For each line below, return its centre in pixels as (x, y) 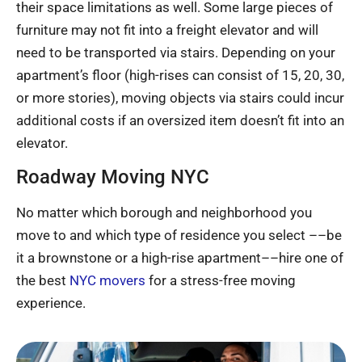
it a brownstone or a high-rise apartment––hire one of (180, 258)
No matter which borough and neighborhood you (164, 213)
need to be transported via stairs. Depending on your (176, 52)
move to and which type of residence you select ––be (179, 236)
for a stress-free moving (221, 281)
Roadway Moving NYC (113, 177)
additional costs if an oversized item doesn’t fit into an (180, 120)
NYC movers (107, 281)
